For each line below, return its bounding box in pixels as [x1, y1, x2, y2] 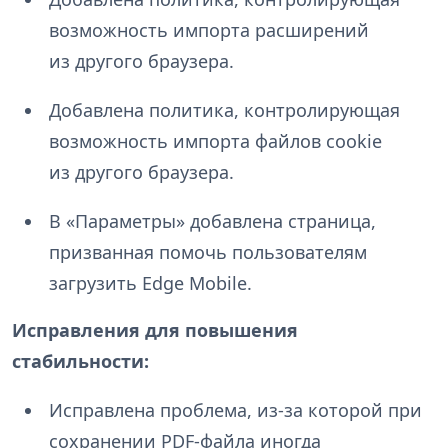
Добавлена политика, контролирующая [48, 98, 400, 123]
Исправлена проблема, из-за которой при [48, 398, 422, 423]
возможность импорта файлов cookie [48, 129, 382, 154]
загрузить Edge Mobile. [48, 271, 252, 296]
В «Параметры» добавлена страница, [48, 209, 376, 234]
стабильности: [12, 349, 149, 374]
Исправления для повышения [12, 318, 298, 343]
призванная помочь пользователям [48, 240, 367, 265]
